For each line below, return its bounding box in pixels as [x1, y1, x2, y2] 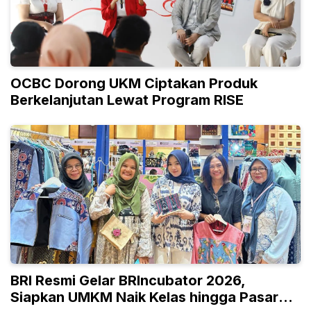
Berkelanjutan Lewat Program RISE [10, 91, 244, 108]
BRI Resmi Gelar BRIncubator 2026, [10, 271, 246, 289]
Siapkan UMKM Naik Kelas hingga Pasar [10, 288, 278, 305]
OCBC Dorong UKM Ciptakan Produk [10, 74, 258, 92]
